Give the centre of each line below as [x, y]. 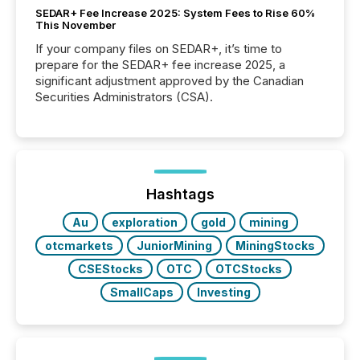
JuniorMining [174, 245]
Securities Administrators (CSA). [124, 97]
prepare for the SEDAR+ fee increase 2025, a [160, 65]
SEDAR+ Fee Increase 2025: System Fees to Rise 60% [175, 13]
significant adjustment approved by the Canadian [170, 81]
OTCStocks [249, 269]
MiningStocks [275, 245]
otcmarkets [79, 245]
